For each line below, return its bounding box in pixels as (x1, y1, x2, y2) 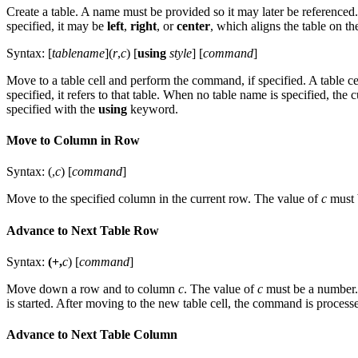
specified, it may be (6, 18, 107, 33)
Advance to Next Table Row (6, 223, 159, 237)
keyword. (127, 101, 178, 116)
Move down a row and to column (6, 281, 178, 296)
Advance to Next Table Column (6, 328, 177, 342)
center (177, 18, 210, 33)
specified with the (6, 101, 98, 116)
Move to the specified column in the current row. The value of (6, 192, 321, 206)
